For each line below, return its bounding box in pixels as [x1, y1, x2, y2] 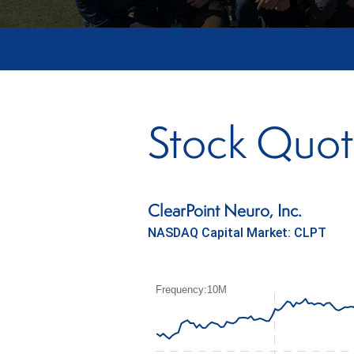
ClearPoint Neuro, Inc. [148, 204, 302, 221]
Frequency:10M [156, 284, 227, 296]
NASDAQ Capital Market [148, 225, 288, 240]
